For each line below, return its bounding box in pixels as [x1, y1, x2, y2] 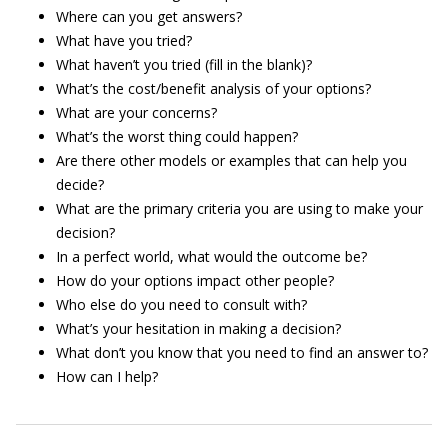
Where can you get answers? [56, 7, 242, 26]
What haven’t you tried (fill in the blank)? [56, 55, 312, 74]
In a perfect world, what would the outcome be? [56, 247, 367, 266]
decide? [56, 175, 104, 194]
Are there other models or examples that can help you [56, 151, 407, 170]
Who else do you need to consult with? [56, 295, 307, 314]
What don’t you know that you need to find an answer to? [56, 343, 428, 362]
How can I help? [56, 367, 158, 386]
